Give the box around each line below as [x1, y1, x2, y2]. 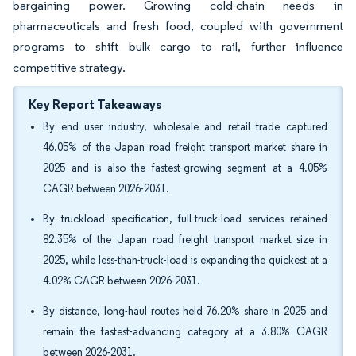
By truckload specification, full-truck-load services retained [43, 212, 327, 226]
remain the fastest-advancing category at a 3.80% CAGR [43, 325, 327, 339]
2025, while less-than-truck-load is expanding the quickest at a [43, 253, 327, 267]
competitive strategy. [13, 60, 126, 75]
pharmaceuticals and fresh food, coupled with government [13, 18, 343, 33]
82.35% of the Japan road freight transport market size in [43, 233, 327, 246]
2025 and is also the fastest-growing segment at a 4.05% [43, 161, 327, 175]
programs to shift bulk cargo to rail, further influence [13, 39, 343, 54]
